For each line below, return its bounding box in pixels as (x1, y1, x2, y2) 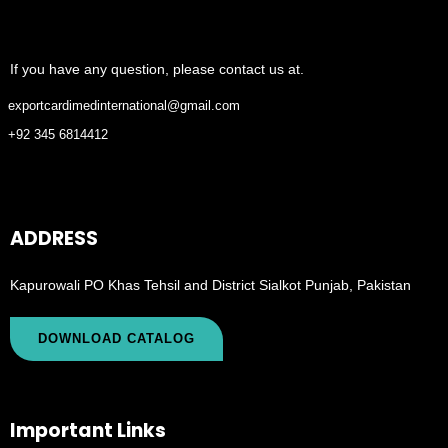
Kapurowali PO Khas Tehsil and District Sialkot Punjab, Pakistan (10, 276, 411, 293)
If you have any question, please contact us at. (10, 61, 304, 78)
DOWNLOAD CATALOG (38, 331, 195, 347)
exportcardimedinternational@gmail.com (7, 97, 240, 113)
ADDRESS (10, 224, 98, 252)
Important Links (10, 417, 166, 445)
